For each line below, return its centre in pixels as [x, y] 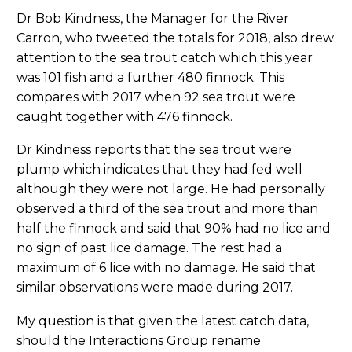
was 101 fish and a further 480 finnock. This [150, 77]
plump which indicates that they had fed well [159, 170]
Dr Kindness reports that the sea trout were [154, 150]
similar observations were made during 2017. [155, 288]
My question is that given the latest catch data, [163, 321]
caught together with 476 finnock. [125, 116]
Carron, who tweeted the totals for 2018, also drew [175, 38]
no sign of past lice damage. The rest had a [149, 248]
